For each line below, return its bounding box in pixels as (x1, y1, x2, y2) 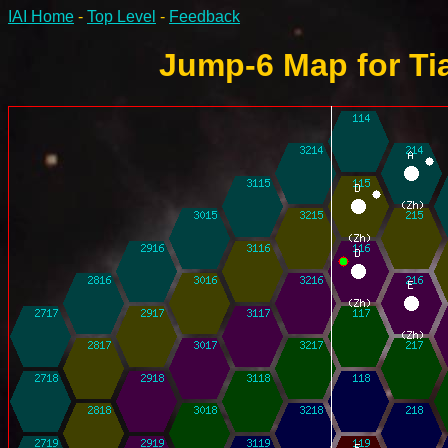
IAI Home (8, 8, 74, 25)
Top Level (87, 8, 156, 25)
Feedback (169, 8, 240, 25)
